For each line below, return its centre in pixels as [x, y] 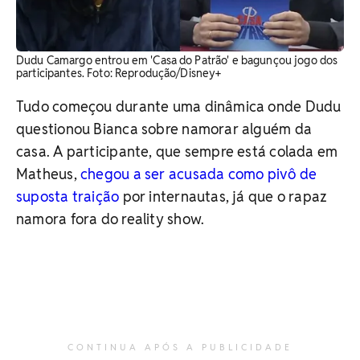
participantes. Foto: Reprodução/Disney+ [119, 73]
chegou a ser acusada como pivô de [198, 174]
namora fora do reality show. [110, 219]
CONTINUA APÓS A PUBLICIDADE [180, 347]
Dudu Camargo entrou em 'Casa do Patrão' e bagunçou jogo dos [177, 60]
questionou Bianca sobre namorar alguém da [164, 129]
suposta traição [68, 196]
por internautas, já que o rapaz [223, 196]
